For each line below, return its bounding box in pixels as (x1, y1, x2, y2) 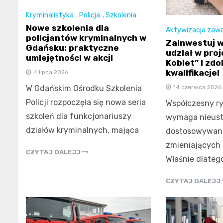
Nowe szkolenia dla (26, 23, 109, 33)
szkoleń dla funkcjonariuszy (26, 111, 131, 121)
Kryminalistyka (26, 11, 74, 20)
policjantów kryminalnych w (26, 33, 146, 43)
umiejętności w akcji (26, 53, 113, 63)
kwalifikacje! (165, 68, 220, 78)
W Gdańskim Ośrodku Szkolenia (26, 84, 142, 94)
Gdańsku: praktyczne (26, 43, 119, 53)
